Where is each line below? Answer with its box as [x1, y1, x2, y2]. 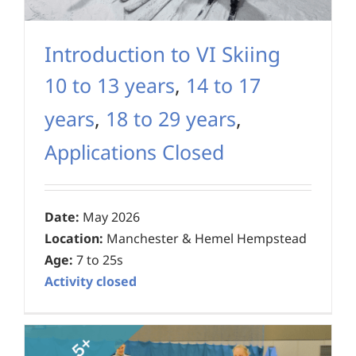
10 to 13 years [44, 72, 175, 99]
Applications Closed [44, 138, 224, 166]
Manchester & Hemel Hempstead [103, 230, 307, 248]
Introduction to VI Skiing [44, 40, 281, 69]
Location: [44, 230, 103, 248]
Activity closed [44, 273, 137, 291]
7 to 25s [73, 251, 123, 269]
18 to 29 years [106, 105, 236, 133]
